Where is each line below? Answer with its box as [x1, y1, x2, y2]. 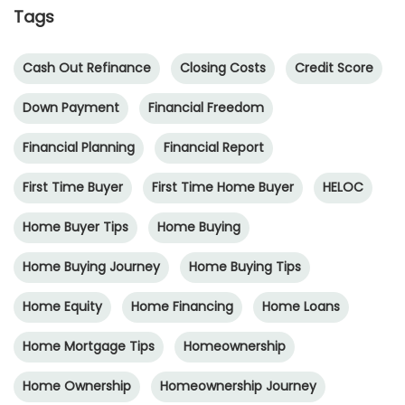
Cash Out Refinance [23, 59, 151, 77]
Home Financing [131, 297, 233, 316]
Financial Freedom [148, 99, 264, 117]
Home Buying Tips [189, 258, 301, 276]
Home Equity [23, 297, 102, 316]
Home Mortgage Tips [23, 337, 155, 355]
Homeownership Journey [160, 377, 316, 395]
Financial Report [164, 138, 264, 156]
